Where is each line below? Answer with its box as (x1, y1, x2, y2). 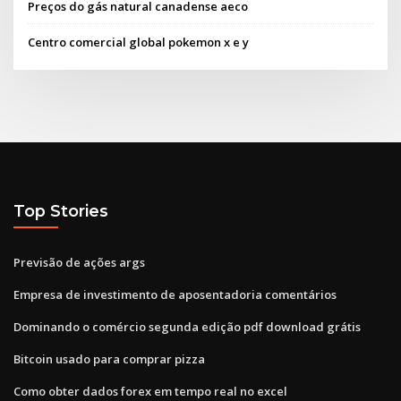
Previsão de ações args (13, 253, 145, 270)
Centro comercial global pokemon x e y (28, 33, 250, 50)
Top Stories (13, 201, 108, 221)
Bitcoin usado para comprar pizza (13, 350, 205, 367)
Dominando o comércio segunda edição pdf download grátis (13, 318, 361, 335)
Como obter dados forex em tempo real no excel (13, 382, 287, 399)
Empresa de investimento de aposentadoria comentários (13, 286, 337, 303)
